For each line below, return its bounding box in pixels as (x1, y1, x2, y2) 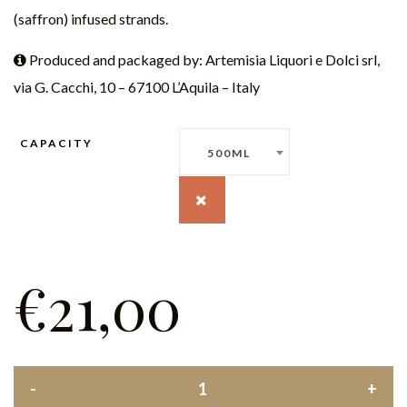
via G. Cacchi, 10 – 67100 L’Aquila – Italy (14, 77, 260, 95)
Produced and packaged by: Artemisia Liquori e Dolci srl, (26, 50, 380, 68)
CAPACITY (20, 135, 94, 150)
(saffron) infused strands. (14, 9, 168, 27)
